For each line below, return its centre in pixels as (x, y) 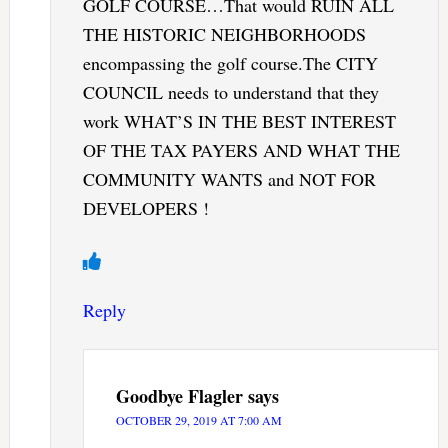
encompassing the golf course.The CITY (230, 62)
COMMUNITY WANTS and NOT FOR (229, 178)
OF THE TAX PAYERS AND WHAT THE (241, 149)
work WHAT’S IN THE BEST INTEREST (239, 120)
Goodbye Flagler (179, 395)
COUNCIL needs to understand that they (230, 91)
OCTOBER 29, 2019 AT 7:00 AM (198, 419)
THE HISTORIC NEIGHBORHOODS (224, 33)
